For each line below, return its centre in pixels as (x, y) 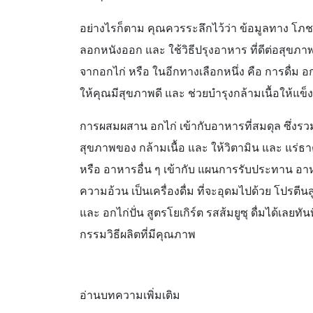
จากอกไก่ (103, 72)
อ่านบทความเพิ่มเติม (130, 295)
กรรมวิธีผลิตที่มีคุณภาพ (138, 234)
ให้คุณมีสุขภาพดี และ (134, 93)
